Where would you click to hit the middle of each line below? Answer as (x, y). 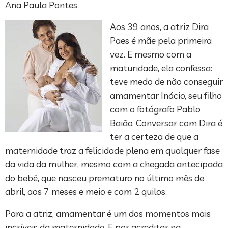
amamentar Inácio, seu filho (166, 96)
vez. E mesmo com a (151, 54)
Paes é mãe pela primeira (161, 41)
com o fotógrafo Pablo (155, 109)
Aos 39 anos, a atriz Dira (159, 27)
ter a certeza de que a (154, 137)
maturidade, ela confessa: (161, 68)
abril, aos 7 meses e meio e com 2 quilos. (86, 192)
